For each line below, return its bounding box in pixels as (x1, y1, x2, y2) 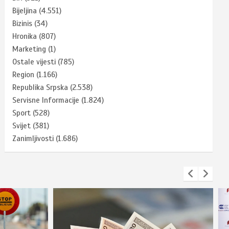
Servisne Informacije (12, 95, 80, 105)
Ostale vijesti (12, 57, 56, 66)
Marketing (12, 44, 47, 54)
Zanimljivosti (12, 133, 54, 143)
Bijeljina (12, 6, 37, 15)
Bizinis (12, 18, 33, 28)
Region (12, 70, 35, 79)
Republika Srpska (12, 82, 68, 92)
